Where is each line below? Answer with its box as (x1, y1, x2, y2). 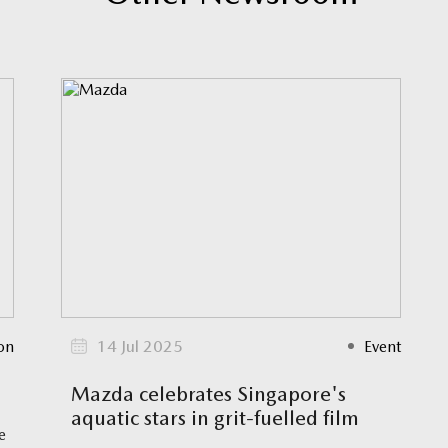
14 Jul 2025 (97, 336, 183, 356)
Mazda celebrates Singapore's (71, 381, 346, 406)
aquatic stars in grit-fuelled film (71, 405, 359, 430)
